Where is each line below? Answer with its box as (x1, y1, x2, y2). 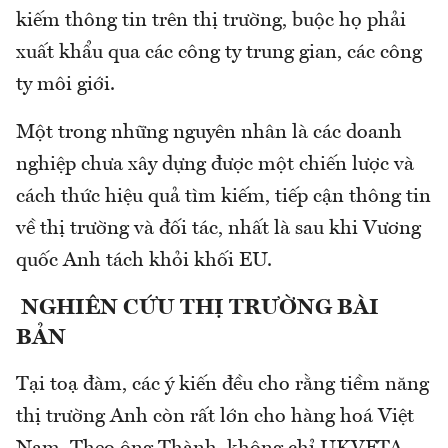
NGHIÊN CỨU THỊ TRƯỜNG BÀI (16, 297, 379, 320)
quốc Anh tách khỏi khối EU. (16, 251, 272, 272)
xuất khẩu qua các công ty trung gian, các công (16, 43, 422, 64)
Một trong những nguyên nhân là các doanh (16, 123, 402, 144)
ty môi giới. (16, 75, 115, 96)
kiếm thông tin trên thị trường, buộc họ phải (16, 11, 406, 32)
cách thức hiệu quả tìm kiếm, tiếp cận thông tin (16, 187, 431, 208)
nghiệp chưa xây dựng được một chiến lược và (16, 155, 414, 176)
